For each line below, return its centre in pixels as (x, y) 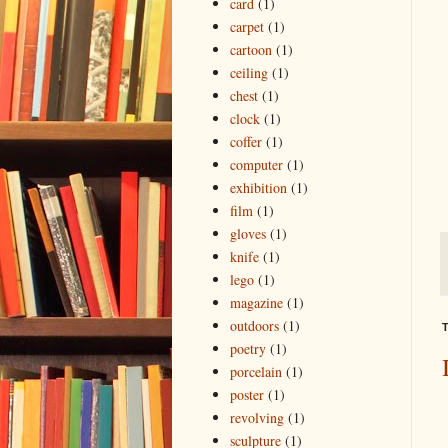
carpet (246, 27)
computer (256, 165)
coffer (245, 142)
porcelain (255, 372)
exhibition (258, 188)
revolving (256, 418)
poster (246, 395)
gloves (247, 234)
